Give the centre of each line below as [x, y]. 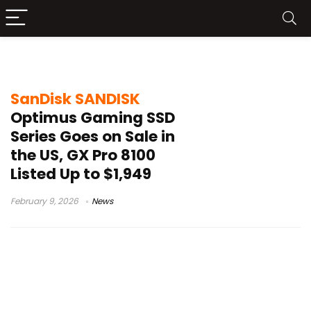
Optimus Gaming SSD [93, 118]
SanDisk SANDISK [75, 99]
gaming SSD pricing [84, 61]
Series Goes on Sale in [93, 136]
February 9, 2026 [44, 201]
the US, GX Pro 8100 [83, 155]
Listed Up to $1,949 [81, 174]
